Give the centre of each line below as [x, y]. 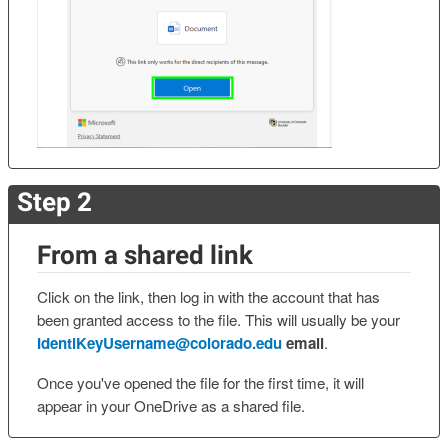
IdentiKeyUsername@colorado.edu [159, 343]
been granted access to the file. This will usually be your [218, 320]
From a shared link [145, 254]
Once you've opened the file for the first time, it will [200, 382]
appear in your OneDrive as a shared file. [171, 405]
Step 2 [54, 201]
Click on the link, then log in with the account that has [208, 297]
